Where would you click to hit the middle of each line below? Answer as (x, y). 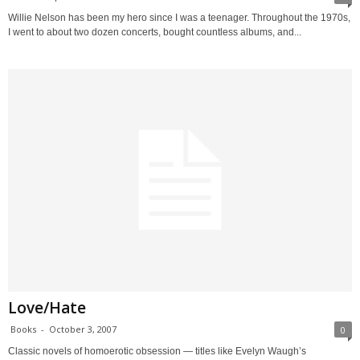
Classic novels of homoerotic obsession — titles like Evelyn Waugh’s (157, 351)
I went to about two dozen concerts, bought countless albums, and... (155, 32)
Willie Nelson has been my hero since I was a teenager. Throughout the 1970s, (179, 17)
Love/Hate (47, 307)
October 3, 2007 (83, 329)
